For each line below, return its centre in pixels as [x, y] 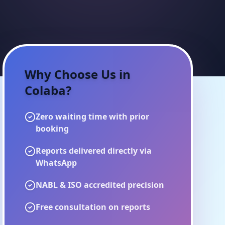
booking [52, 129]
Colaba [45, 90]
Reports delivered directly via [94, 151]
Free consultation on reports [93, 207]
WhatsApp [57, 163]
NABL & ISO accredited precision [100, 185]
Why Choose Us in [78, 74]
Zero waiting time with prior [93, 117]
